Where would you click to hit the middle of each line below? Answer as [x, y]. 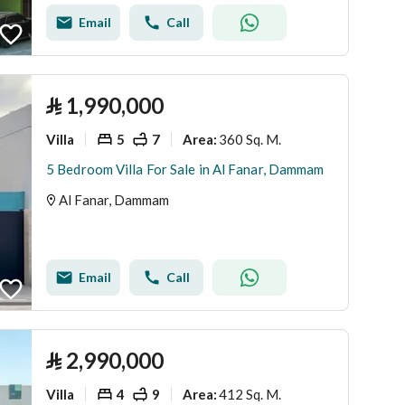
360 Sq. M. [250, 139]
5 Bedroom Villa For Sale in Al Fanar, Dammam [185, 169]
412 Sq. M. [250, 394]
